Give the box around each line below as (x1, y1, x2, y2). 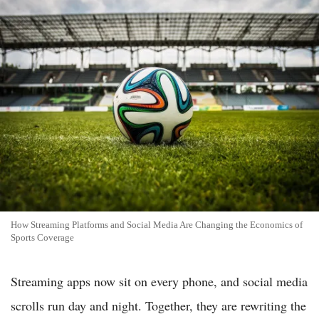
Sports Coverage (11, 231, 74, 243)
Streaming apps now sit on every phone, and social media (11, 272, 308, 290)
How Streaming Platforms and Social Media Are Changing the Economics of (11, 219, 303, 230)
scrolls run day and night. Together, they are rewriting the (11, 296, 306, 314)
